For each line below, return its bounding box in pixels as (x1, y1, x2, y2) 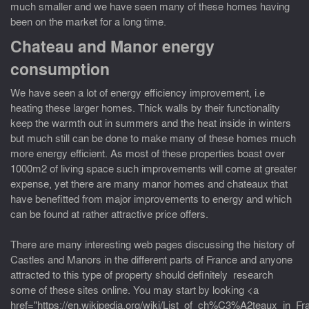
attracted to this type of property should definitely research (10, 266, 273, 282)
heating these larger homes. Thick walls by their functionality (10, 99, 280, 115)
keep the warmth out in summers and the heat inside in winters (10, 114, 291, 130)
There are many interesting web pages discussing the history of (10, 236, 295, 252)
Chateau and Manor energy (10, 35, 215, 58)
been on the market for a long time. (10, 14, 166, 30)
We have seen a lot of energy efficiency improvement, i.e (10, 84, 265, 100)
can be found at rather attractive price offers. (10, 206, 208, 221)
